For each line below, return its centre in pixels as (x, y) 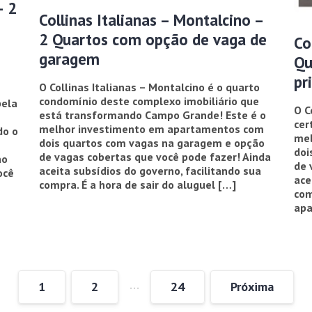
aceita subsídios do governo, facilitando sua (150, 170)
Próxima (252, 286)
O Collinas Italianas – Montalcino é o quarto (150, 87)
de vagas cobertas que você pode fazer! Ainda (155, 156)
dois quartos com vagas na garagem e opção (152, 142)
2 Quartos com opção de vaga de (153, 39)
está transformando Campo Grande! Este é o (153, 115)
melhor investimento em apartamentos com (152, 128)
